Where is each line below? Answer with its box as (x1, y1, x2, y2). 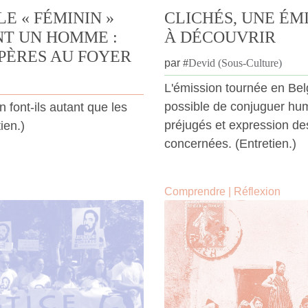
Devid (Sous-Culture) (188, 57, 282, 69)
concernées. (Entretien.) (164, 137, 296, 151)
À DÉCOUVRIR (164, 28, 276, 47)
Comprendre (164, 186, 225, 198)
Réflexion (234, 186, 280, 198)
